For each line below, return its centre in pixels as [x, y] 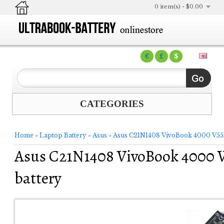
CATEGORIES [112, 104]
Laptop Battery [63, 135]
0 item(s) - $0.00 [179, 6]
